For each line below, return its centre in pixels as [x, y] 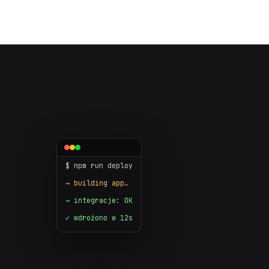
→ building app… [97, 183]
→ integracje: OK [99, 200]
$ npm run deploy [99, 165]
